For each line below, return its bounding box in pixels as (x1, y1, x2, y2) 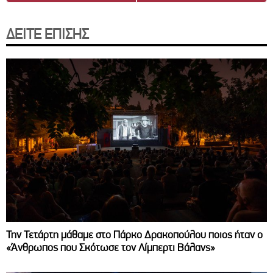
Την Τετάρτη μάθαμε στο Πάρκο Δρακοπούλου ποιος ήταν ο (6, 227, 263, 241)
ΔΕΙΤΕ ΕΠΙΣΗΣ (6, 26, 89, 43)
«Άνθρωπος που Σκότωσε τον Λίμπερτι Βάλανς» (6, 240, 215, 253)
